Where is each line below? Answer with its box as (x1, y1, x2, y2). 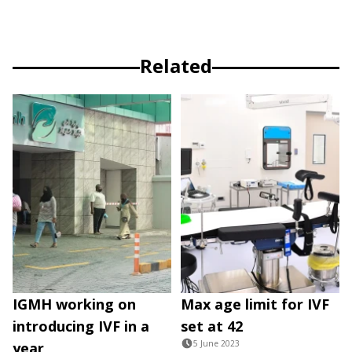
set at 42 (181, 316, 243, 335)
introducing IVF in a (13, 316, 149, 335)
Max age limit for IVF (181, 294, 329, 313)
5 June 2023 (193, 337, 240, 349)
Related (140, 53, 212, 79)
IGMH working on (13, 294, 136, 313)
